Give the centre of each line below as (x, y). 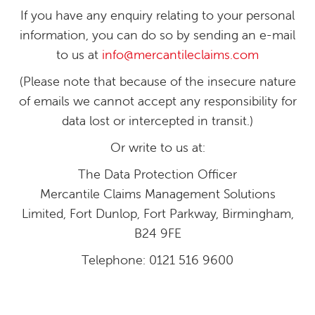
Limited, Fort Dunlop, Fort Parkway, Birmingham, (157, 213)
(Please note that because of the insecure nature (157, 81)
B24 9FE (157, 233)
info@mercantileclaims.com (180, 54)
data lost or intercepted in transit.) (157, 121)
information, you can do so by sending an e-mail (157, 35)
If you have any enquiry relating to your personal (157, 15)
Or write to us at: (157, 147)
